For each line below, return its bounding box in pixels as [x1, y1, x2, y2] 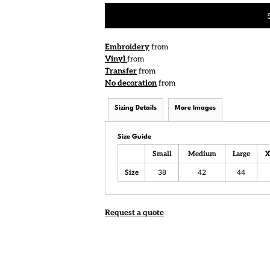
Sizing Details [115, 105, 157, 111]
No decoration [105, 78, 157, 88]
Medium [187, 149, 216, 158]
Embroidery [105, 42, 149, 52]
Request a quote [105, 208, 164, 218]
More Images [175, 105, 216, 111]
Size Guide [118, 134, 151, 140]
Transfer [105, 66, 137, 76]
